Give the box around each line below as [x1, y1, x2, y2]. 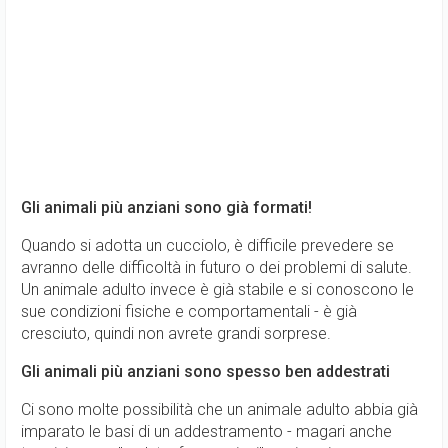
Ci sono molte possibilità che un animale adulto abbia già [21, 400, 418, 419]
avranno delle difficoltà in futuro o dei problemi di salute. [21, 258, 412, 277]
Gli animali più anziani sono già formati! [21, 198, 312, 217]
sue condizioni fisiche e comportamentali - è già [21, 302, 357, 321]
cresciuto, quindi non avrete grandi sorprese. [21, 324, 331, 343]
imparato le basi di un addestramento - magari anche [21, 422, 392, 441]
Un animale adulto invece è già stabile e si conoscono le [21, 280, 414, 299]
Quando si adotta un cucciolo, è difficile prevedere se [21, 236, 394, 255]
